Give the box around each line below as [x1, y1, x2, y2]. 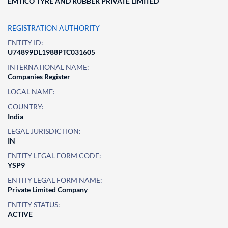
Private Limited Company [8, 185, 88, 194]
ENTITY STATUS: [8, 200, 60, 209]
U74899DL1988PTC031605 [8, 48, 95, 56]
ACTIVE [8, 210, 33, 218]
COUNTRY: [8, 102, 44, 111]
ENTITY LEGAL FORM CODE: [8, 151, 101, 160]
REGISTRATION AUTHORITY [8, 23, 100, 32]
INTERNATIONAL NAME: [8, 63, 89, 71]
